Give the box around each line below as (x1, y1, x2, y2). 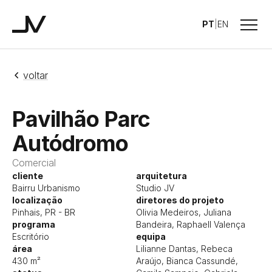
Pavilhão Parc (12, 106, 151, 132)
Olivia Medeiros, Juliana (136, 207, 231, 217)
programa (12, 219, 55, 229)
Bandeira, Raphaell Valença (136, 219, 245, 229)
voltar (23, 69, 48, 81)
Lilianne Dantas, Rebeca (136, 243, 233, 254)
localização (12, 195, 63, 205)
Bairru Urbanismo (12, 183, 80, 193)
